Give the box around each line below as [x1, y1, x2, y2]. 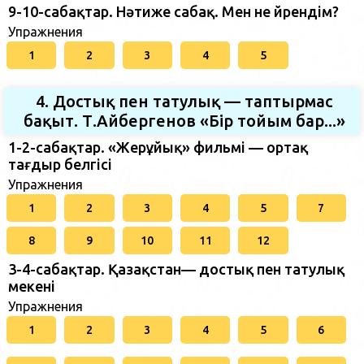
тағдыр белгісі [8, 156, 112, 172]
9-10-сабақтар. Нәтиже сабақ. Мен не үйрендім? [8, 3, 339, 19]
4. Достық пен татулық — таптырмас [36, 92, 332, 110]
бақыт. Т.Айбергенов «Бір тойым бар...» [23, 111, 345, 130]
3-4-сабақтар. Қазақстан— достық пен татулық [8, 261, 344, 277]
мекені [8, 278, 55, 294]
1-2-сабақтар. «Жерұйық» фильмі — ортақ [8, 139, 308, 155]
